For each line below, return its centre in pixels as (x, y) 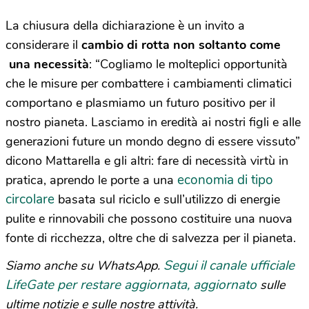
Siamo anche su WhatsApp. (84, 265)
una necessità (47, 64)
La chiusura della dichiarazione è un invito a (125, 25)
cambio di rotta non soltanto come (181, 44)
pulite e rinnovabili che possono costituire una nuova (149, 218)
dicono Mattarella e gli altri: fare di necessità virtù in (147, 160)
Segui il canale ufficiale (229, 265)
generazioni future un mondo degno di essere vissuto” (153, 141)
